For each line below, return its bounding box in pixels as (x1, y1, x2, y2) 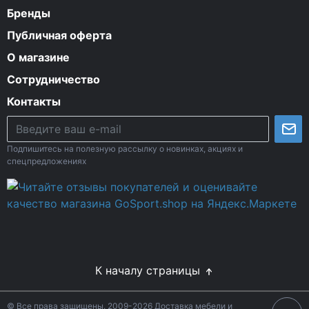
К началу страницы (94, 263, 203, 277)
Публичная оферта (7, 28, 112, 42)
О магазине (7, 50, 70, 64)
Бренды (7, 6, 50, 20)
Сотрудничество (7, 72, 100, 86)
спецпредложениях (7, 155, 86, 166)
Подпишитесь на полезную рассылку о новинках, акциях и (7, 143, 243, 154)
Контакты (7, 94, 61, 108)
